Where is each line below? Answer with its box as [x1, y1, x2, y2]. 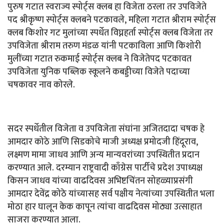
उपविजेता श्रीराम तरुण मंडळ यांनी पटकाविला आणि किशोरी [7, 38, 201, 53]
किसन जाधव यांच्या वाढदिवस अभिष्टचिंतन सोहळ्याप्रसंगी [7, 173, 193, 188]
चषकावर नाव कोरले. [7, 77, 75, 92]
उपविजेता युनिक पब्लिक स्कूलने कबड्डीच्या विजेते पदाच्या [7, 64, 190, 79]
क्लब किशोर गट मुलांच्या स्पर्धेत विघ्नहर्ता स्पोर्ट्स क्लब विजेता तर [7, 25, 213, 40]
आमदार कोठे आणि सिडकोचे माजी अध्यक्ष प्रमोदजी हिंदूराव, [7, 134, 198, 149]
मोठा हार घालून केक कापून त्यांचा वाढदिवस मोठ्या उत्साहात [7, 199, 202, 214]
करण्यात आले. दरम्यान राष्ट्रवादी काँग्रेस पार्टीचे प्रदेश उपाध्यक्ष [7, 160, 202, 175]
